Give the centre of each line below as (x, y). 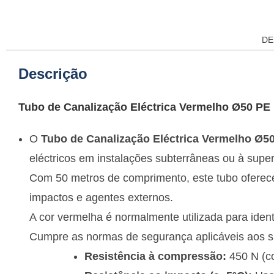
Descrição (53, 74)
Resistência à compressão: (155, 257)
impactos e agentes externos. (101, 198)
